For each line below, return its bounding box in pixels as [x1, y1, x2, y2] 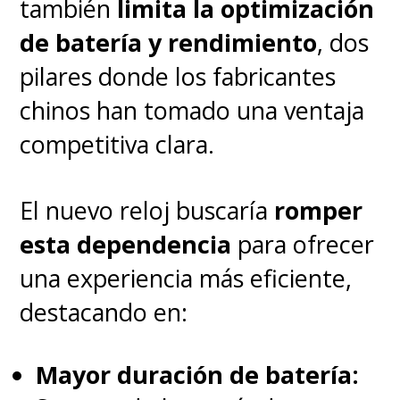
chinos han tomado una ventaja [20, 94, 365, 128]
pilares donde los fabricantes [20, 60, 337, 94]
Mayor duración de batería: [36, 357, 359, 391]
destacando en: [20, 296, 188, 329]
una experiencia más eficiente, [20, 262, 353, 296]
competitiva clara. [20, 128, 215, 162]
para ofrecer [231, 228, 375, 262]
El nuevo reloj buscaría [20, 194, 275, 228]
